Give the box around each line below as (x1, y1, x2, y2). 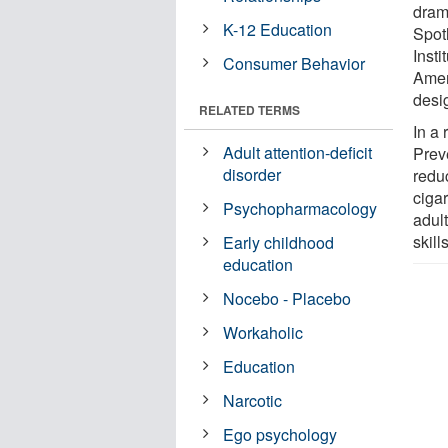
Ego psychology (223, 422, 338, 446)
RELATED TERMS (199, 100, 300, 119)
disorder (223, 162, 282, 186)
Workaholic (223, 320, 304, 344)
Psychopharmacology (223, 196, 378, 220)
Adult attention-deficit (223, 140, 373, 164)
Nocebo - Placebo (223, 286, 352, 310)
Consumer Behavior (223, 51, 366, 75)
